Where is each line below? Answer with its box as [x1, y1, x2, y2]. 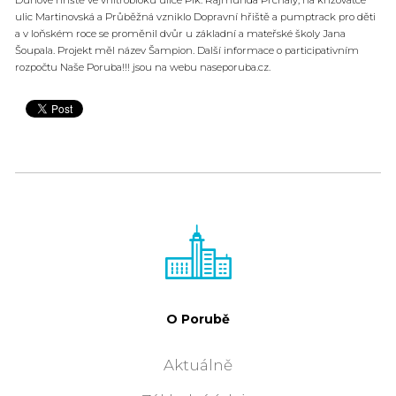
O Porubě [166, 310, 230, 327]
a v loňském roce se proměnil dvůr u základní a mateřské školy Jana [15, 27, 346, 40]
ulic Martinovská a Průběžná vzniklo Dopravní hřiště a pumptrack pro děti [15, 10, 376, 23]
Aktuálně [164, 355, 232, 374]
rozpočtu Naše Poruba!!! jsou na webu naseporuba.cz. [15, 60, 270, 73]
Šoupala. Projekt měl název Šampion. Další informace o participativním [15, 43, 359, 57]
